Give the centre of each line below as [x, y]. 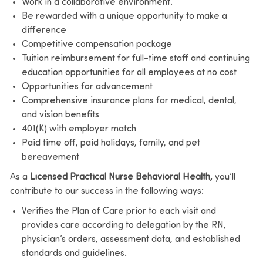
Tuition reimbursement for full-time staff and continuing [136, 58]
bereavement [50, 157]
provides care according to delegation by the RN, [124, 225]
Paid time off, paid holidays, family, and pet [111, 143]
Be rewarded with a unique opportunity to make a [124, 16]
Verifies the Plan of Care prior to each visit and [119, 211]
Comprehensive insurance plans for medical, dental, [129, 101]
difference [44, 30]
